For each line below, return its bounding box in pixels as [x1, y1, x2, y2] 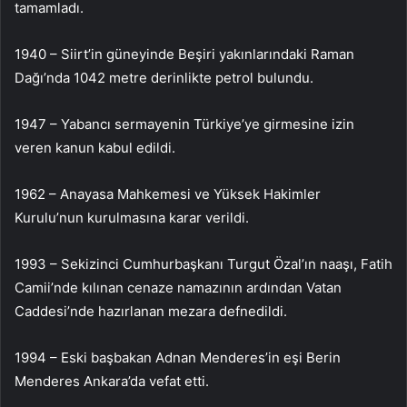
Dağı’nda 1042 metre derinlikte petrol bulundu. [15, 68, 313, 86]
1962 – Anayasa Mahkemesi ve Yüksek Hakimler [15, 184, 321, 203]
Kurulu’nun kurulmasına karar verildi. [15, 208, 249, 226]
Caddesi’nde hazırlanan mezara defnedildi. [15, 302, 287, 320]
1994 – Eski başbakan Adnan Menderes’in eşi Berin [15, 348, 341, 366]
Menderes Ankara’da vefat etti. [15, 372, 209, 390]
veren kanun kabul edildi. [15, 138, 175, 156]
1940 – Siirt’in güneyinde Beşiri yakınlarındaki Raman [15, 45, 354, 63]
